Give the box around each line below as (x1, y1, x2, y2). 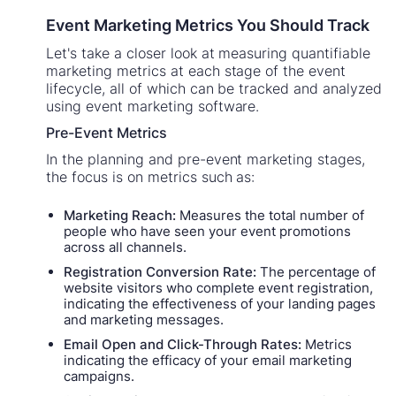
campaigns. (64, 368, 135, 385)
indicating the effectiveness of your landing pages (64, 295, 377, 313)
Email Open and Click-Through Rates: (64, 336, 302, 354)
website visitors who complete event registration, (64, 279, 374, 297)
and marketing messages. (64, 311, 225, 329)
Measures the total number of (176, 207, 365, 225)
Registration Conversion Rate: (64, 263, 257, 281)
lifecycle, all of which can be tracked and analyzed (46, 80, 382, 98)
